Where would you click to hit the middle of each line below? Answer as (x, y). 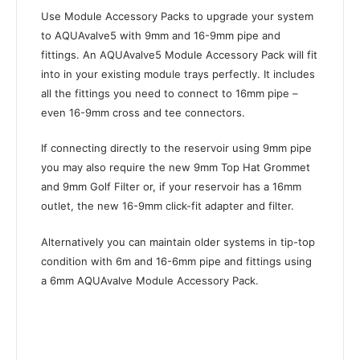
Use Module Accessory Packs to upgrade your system (177, 16)
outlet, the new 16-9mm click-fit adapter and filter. (168, 206)
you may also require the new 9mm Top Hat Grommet (176, 168)
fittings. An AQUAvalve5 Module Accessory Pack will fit (179, 54)
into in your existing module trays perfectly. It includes (178, 74)
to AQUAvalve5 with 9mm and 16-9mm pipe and (161, 35)
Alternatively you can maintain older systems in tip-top (178, 242)
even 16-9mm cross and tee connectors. (143, 112)
